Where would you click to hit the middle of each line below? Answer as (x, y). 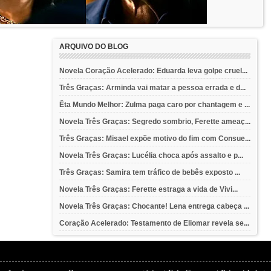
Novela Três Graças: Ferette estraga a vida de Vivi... (149, 190)
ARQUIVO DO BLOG (94, 47)
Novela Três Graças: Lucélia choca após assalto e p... (151, 156)
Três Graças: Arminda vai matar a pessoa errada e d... (152, 88)
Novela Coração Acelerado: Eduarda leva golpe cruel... (153, 71)
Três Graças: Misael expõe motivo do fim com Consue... (155, 139)
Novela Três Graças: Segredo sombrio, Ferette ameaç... (155, 122)
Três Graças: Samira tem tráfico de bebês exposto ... (150, 173)
